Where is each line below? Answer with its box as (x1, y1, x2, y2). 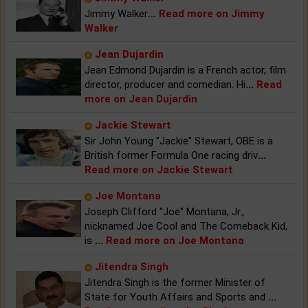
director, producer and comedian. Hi (85, 78, 245, 91)
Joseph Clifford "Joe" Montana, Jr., (85, 205, 244, 218)
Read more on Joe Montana (106, 234, 244, 247)
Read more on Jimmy (159, 7, 265, 20)
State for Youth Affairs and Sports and (85, 290, 268, 303)
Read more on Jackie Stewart (85, 163, 233, 176)
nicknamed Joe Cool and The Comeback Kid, (85, 219, 287, 232)
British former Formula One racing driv (85, 148, 258, 162)
